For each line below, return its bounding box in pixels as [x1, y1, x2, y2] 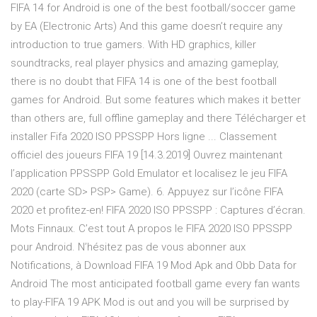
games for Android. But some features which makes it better [11, 93, 301, 107]
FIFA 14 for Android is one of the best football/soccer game [11, 1, 296, 15]
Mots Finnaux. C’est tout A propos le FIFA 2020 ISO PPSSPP [11, 222, 292, 236]
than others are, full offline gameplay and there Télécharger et [11, 112, 306, 125]
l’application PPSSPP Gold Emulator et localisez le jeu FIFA [11, 167, 287, 180]
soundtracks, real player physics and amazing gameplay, [11, 57, 279, 70]
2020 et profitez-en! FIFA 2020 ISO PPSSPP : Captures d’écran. [11, 204, 306, 217]
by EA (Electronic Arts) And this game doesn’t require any [11, 20, 282, 33]
